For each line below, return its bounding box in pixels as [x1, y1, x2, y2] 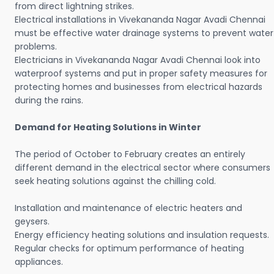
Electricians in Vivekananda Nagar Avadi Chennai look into [15, 54, 261, 67]
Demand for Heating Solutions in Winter [15, 121, 201, 134]
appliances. [15, 256, 63, 268]
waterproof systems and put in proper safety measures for [15, 67, 267, 80]
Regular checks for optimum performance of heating [15, 242, 244, 255]
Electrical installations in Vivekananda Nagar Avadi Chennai [15, 13, 265, 26]
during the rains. [15, 94, 86, 107]
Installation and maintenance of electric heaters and [15, 202, 242, 215]
